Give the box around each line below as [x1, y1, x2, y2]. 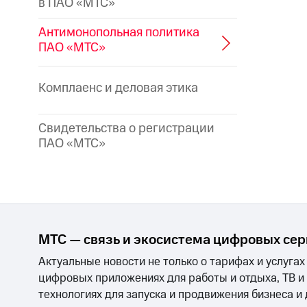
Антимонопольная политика [38, 23, 199, 42]
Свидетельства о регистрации [38, 119, 214, 138]
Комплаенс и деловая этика [38, 79, 198, 98]
